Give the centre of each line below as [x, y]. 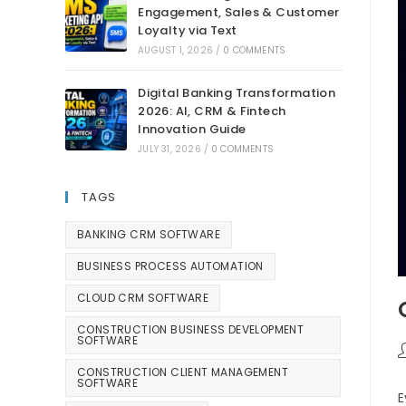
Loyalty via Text [188, 31]
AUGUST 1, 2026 [176, 51]
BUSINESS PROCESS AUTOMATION [170, 266]
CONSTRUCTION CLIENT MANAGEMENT [183, 372]
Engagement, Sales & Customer [239, 13]
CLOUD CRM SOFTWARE [143, 298]
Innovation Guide [192, 130]
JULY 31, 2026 [169, 150]
